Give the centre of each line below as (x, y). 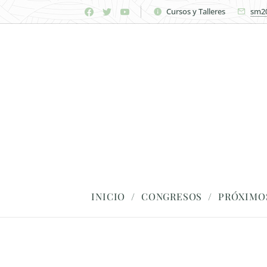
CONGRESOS (172, 196)
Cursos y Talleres (196, 11)
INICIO (108, 196)
